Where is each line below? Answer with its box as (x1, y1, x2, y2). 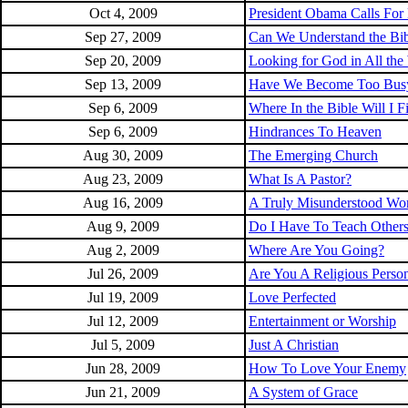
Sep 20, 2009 (85, 53, 161, 68)
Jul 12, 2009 (87, 313, 158, 329)
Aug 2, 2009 (87, 242, 159, 258)
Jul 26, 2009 (87, 266, 158, 281)
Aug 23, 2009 (83, 171, 163, 187)
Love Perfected (249, 290, 336, 305)
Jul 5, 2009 (91, 337, 155, 352)
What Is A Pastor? (249, 171, 352, 187)
